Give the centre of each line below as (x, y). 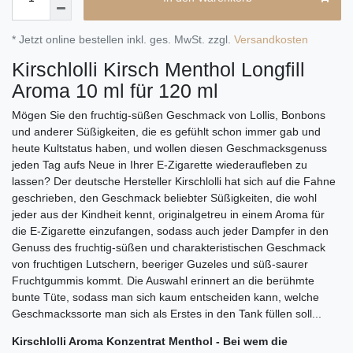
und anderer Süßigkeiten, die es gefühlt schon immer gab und (166, 131)
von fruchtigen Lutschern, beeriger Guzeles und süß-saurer (160, 264)
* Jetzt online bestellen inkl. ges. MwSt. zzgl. (123, 39)
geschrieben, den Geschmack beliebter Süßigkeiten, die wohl (164, 197)
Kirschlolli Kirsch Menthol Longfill (158, 69)
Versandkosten (271, 39)
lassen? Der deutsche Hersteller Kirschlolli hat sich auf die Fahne (174, 181)
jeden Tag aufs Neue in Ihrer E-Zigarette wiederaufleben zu (160, 164)
